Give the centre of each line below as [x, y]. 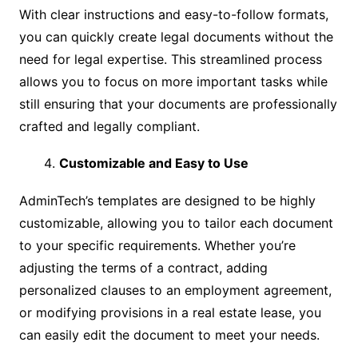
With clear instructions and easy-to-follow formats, [173, 14]
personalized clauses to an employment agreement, [175, 290]
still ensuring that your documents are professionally [178, 103]
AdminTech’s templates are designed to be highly [167, 200]
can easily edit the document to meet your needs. [169, 334]
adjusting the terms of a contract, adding [143, 267]
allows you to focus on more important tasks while [173, 81]
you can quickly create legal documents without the [176, 36]
